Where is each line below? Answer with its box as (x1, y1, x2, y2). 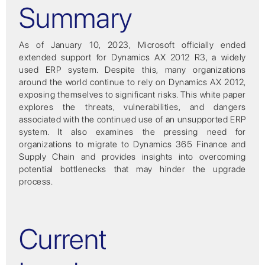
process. (19, 176, 53, 187)
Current (19, 221, 108, 256)
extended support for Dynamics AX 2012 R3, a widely (19, 51, 246, 63)
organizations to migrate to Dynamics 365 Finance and (19, 138, 246, 150)
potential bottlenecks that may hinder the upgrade (19, 163, 246, 174)
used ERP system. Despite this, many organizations (19, 64, 246, 75)
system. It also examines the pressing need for (19, 126, 246, 137)
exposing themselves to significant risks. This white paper (19, 89, 246, 100)
